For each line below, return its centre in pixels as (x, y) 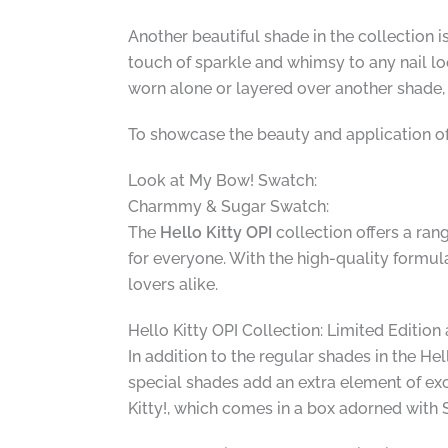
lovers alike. (172, 284)
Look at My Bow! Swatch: (222, 180)
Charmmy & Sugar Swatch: (228, 206)
